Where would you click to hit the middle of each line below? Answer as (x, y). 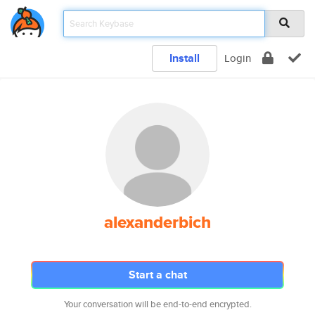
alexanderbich (157, 222)
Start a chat (157, 275)
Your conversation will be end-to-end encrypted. (157, 304)
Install (185, 58)
